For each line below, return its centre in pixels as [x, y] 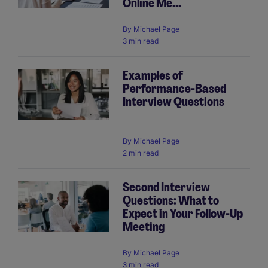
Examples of [153, 75]
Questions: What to [171, 201]
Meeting [144, 227]
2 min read [141, 153]
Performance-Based [174, 88]
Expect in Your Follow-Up [183, 214]
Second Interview [166, 188]
